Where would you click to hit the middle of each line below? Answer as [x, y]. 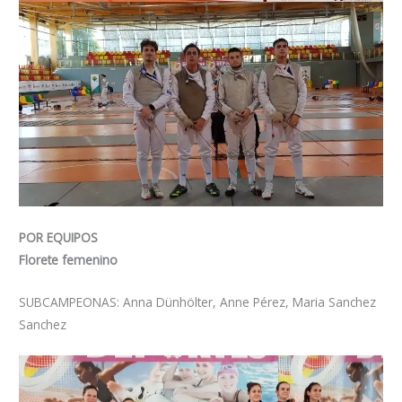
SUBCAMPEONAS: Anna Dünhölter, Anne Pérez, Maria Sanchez [198, 301]
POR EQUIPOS [59, 237]
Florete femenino [69, 259]
